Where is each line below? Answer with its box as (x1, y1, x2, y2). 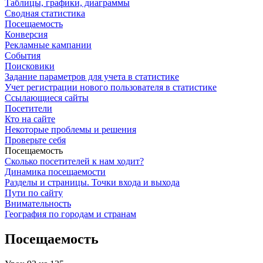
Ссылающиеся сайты (5, 93, 89, 103)
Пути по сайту (5, 188, 63, 198)
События (5, 50, 41, 60)
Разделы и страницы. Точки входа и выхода (5, 177, 180, 187)
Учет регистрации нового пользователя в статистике (5, 82, 217, 92)
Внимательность (5, 198, 71, 208)
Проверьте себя (5, 135, 66, 145)
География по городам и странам (5, 209, 136, 219)
